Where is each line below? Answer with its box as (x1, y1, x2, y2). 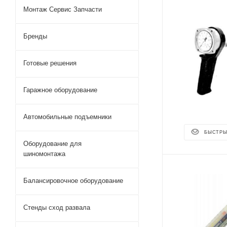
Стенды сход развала (23, 204, 90, 211)
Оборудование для (23, 140, 82, 147)
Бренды (23, 32, 47, 40)
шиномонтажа (23, 150, 65, 158)
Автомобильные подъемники (23, 113, 111, 121)
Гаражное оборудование (23, 86, 97, 94)
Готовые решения (23, 59, 77, 67)
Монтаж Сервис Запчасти (23, 6, 102, 13)
